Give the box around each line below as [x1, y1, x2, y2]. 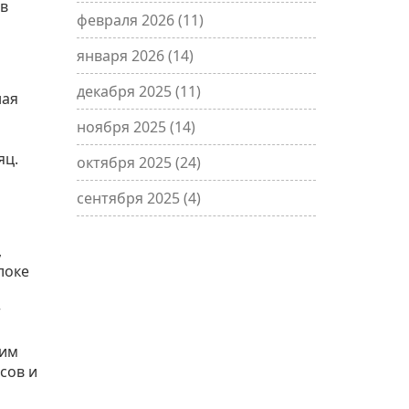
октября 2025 [76, 152, 175, 173]
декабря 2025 [76, 81, 175, 101]
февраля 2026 [76, 10, 178, 30]
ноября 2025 [76, 117, 170, 137]
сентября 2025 [76, 188, 184, 208]
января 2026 [76, 46, 168, 66]
